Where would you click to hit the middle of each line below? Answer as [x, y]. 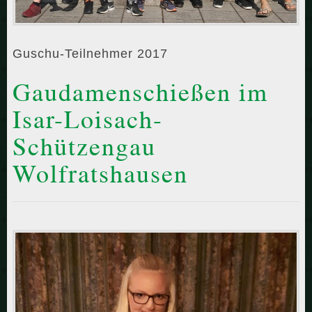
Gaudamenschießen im [140, 93]
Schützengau [84, 147]
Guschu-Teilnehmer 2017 [90, 54]
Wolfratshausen [100, 174]
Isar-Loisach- [88, 120]
